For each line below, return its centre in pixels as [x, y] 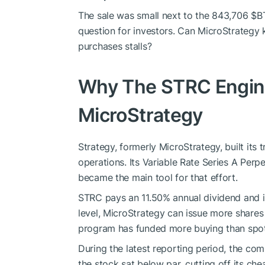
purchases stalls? [115, 46]
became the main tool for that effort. [158, 178]
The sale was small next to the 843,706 [165, 16]
